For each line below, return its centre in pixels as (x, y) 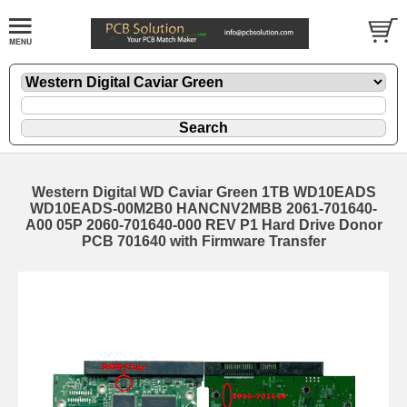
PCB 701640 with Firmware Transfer (203, 242)
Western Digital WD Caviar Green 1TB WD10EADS (203, 193)
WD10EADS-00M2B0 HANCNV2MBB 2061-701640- (203, 209)
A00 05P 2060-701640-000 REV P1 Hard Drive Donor (203, 225)
